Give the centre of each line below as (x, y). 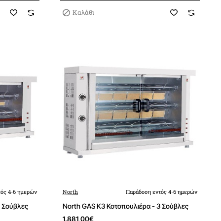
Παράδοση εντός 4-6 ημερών (162, 192)
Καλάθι (84, 12)
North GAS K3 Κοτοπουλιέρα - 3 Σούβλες (126, 206)
